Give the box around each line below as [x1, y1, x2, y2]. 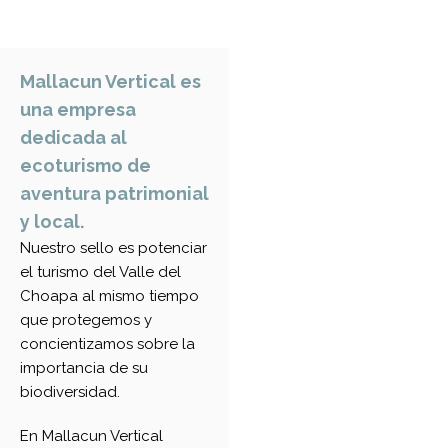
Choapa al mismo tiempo [20, 287, 199, 305]
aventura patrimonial [20, 183, 209, 204]
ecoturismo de [20, 155, 151, 176]
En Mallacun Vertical [20, 427, 163, 445]
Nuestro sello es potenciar [20, 239, 207, 257]
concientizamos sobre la [20, 335, 195, 353]
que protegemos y [20, 311, 152, 329]
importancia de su [20, 359, 148, 377]
